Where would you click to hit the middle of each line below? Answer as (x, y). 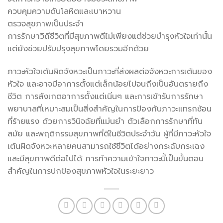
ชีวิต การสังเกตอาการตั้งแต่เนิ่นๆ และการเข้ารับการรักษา (105, 96)
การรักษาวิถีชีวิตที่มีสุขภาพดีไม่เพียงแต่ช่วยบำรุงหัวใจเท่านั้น (110, 36)
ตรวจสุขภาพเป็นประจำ (46, 24)
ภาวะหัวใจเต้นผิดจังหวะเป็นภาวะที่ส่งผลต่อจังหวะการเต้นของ (110, 71)
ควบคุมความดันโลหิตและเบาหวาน (64, 11)
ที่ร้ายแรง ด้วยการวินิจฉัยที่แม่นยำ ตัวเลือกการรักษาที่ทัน (105, 121)
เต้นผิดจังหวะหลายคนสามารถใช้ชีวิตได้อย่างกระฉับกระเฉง (106, 146)
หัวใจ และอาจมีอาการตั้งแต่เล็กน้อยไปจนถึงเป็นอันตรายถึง (108, 84)
